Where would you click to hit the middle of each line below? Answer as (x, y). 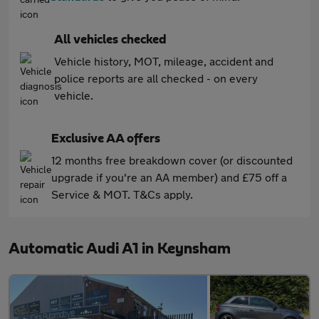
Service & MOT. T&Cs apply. (122, 194)
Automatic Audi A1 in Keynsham (120, 249)
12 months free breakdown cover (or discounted (172, 160)
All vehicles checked (110, 40)
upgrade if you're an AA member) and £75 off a (169, 177)
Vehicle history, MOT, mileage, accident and (164, 61)
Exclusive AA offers (106, 139)
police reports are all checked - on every (156, 78)
